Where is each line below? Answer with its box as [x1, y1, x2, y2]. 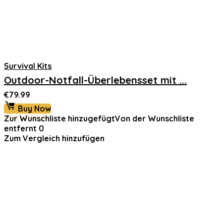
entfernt [4, 123, 37, 133]
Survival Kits [4, 61, 52, 71]
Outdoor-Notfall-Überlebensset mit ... [4, 74, 187, 86]
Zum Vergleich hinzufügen [4, 133, 105, 143]
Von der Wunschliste [115, 113, 194, 123]
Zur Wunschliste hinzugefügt [4, 113, 115, 123]
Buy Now [16, 104, 51, 113]
